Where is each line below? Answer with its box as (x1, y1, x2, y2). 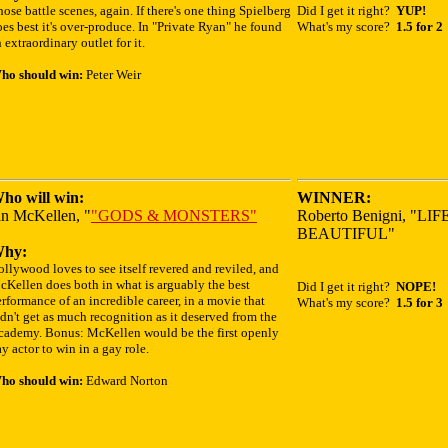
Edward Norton (83, 373, 168, 388)
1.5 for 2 (396, 19, 443, 34)
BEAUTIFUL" (297, 225, 395, 242)
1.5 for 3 (396, 295, 443, 310)
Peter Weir (83, 67, 141, 82)
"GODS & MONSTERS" (91, 207, 257, 224)
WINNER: (297, 189, 371, 206)
